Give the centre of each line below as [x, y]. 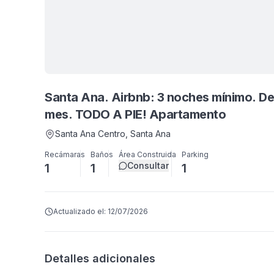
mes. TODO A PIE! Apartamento [135, 114]
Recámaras [65, 154]
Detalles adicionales [100, 258]
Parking [195, 154]
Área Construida [147, 154]
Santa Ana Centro [90, 134]
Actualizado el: [80, 211]
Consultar [148, 165]
